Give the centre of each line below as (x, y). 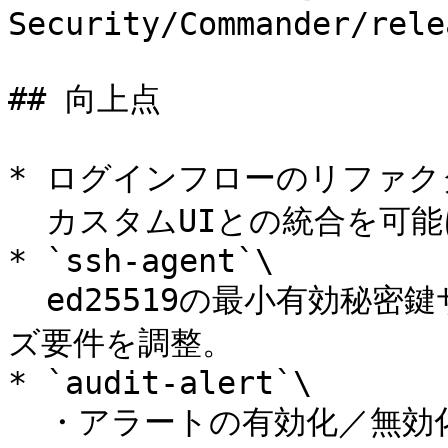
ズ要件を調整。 (121, 343)
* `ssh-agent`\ (141, 261)
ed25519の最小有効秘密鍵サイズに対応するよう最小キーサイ (27, 300)
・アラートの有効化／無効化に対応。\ (27, 422)
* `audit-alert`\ (160, 383)
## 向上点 (84, 99)
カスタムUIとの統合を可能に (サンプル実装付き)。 (27, 221)
